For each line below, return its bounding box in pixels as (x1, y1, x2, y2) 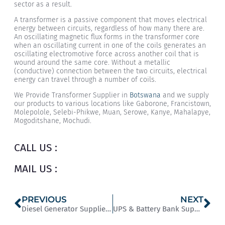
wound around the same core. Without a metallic (14, 58, 170, 67)
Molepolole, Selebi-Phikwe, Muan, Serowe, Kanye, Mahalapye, (14, 108, 210, 117)
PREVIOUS (22, 194, 67, 205)
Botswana (130, 91, 161, 100)
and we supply (161, 91, 209, 100)
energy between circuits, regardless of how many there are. (14, 24, 204, 33)
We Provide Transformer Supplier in (14, 91, 130, 100)
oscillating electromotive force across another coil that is (14, 50, 199, 59)
